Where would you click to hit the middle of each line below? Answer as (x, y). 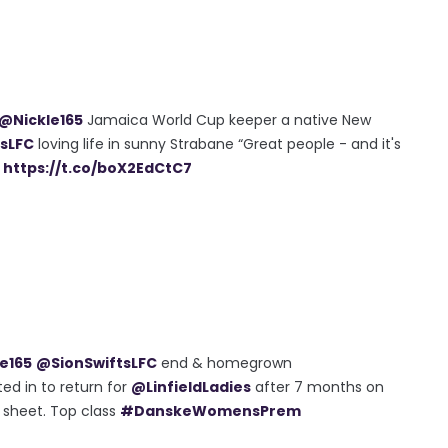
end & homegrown (224, 362)
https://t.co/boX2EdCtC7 (97, 167)
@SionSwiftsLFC (96, 362)
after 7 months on (317, 386)
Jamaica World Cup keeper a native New (227, 119)
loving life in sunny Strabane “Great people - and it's (217, 143)
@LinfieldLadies (191, 386)
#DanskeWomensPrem (210, 410)
